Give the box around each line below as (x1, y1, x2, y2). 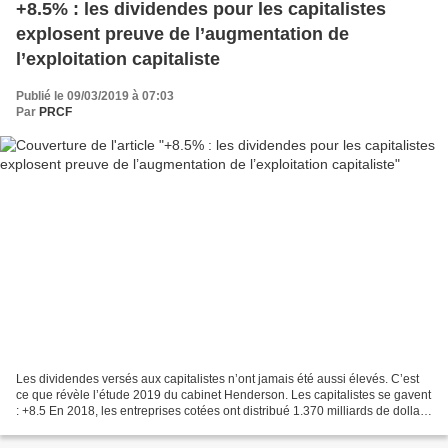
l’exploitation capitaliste (16, 48, 220, 69)
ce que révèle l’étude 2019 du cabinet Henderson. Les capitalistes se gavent (16, 388, 431, 403)
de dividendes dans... (16, 420, 132, 435)
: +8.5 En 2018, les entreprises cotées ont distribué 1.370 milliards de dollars (16, 404, 430, 419)
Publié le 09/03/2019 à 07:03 (16, 88, 174, 103)
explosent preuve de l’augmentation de (16, 23, 349, 44)
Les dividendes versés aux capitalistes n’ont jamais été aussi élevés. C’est (16, 372, 419, 387)
